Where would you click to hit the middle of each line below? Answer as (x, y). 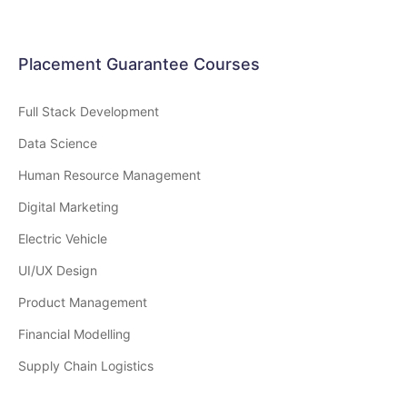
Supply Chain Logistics (86, 366)
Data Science (58, 144)
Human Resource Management (109, 175)
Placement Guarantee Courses (139, 65)
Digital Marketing (69, 207)
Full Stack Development (89, 112)
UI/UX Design (58, 271)
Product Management (83, 303)
